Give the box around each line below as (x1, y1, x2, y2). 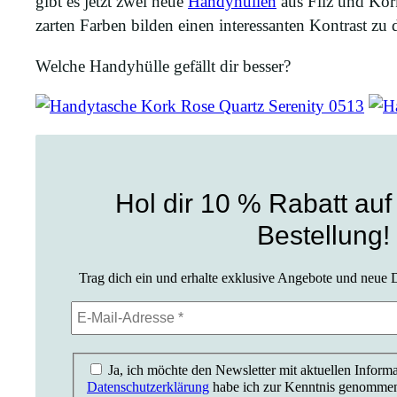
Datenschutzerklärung (86, 378, 209, 394)
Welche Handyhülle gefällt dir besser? (35, 56, 291, 75)
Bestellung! (257, 221, 390, 250)
